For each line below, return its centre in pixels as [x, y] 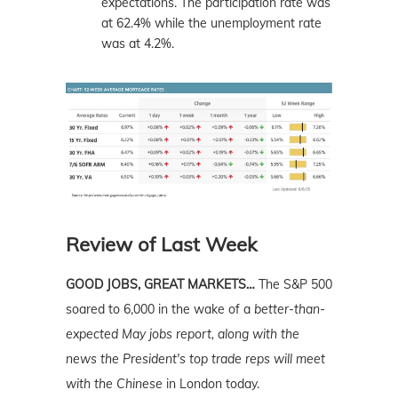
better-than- [290, 310]
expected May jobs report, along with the [183, 334]
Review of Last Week [161, 245]
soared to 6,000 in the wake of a [160, 310]
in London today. [211, 384]
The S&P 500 [295, 285]
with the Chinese [114, 384]
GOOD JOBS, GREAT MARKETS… [160, 285]
